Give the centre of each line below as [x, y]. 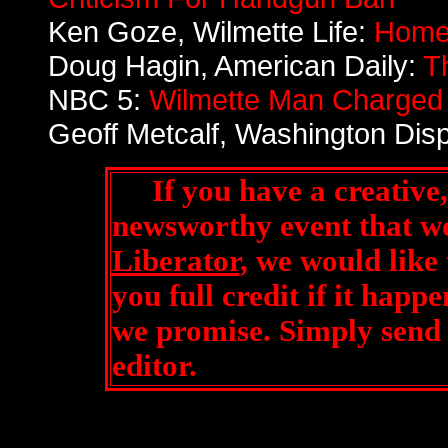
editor [150, 366]
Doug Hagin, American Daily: [235, 65]
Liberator [175, 261]
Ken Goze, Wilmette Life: [211, 31]
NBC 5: [98, 99]
